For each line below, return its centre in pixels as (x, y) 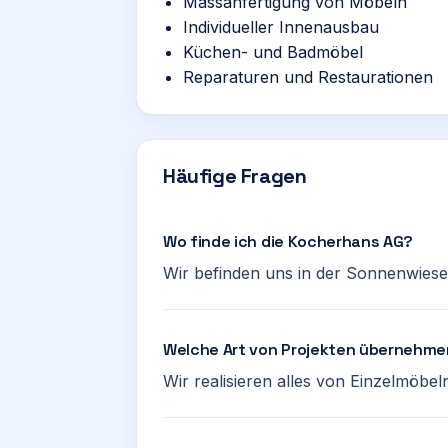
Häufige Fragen (235, 176)
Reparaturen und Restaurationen (308, 77)
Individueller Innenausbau (281, 27)
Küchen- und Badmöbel (273, 52)
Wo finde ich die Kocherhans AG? (288, 241)
